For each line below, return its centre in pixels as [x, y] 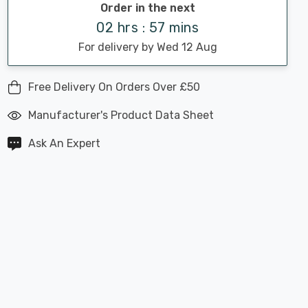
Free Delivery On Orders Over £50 [114, 87]
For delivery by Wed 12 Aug [147, 47]
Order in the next [147, 8]
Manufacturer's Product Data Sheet [121, 115]
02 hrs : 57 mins [147, 27]
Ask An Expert [64, 143]
